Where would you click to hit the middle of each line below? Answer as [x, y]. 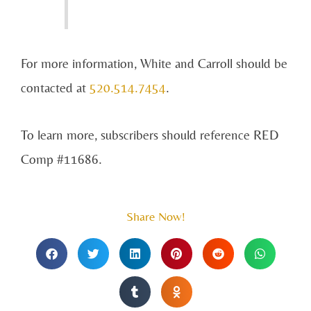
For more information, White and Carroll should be [154, 63]
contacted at [55, 87]
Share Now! [155, 217]
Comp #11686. [61, 159]
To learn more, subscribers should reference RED [150, 135]
